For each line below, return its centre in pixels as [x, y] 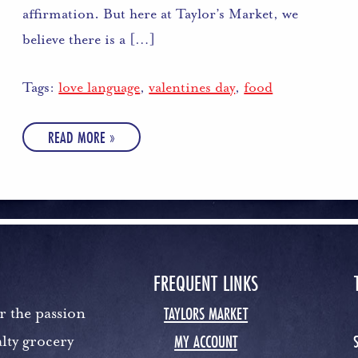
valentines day [192, 87]
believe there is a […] [89, 39]
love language [99, 87]
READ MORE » [82, 137]
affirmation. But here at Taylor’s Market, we [161, 13]
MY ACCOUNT [206, 342]
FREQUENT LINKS [206, 283]
